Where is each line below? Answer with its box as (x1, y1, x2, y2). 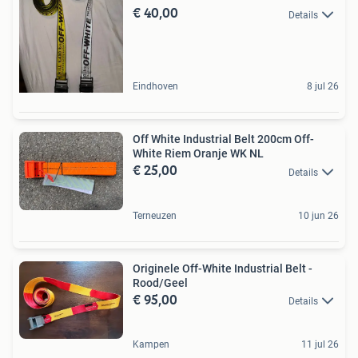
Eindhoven (133, 81, 178, 93)
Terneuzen (133, 209, 177, 221)
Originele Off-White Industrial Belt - (133, 261, 312, 275)
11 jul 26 (301, 338, 339, 350)
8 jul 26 (307, 81, 339, 93)
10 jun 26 (298, 209, 339, 221)
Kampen (133, 338, 169, 350)
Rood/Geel (133, 276, 188, 289)
